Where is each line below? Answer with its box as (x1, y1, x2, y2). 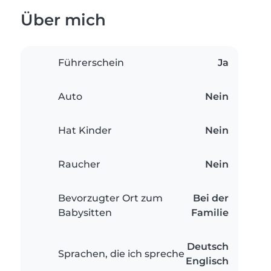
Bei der (193, 192, 229, 204)
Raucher (58, 158, 100, 171)
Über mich (21, 10, 106, 30)
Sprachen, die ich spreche (58, 248, 184, 260)
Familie (191, 207, 229, 219)
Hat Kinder (58, 125, 112, 137)
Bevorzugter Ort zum (58, 192, 163, 204)
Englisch (186, 255, 229, 267)
